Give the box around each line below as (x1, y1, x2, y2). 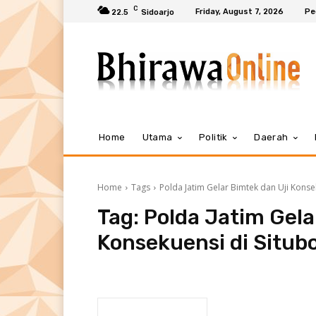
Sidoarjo (141, 7, 174, 17)
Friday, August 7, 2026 (195, 6, 284, 16)
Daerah (254, 132, 288, 142)
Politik (199, 132, 228, 142)
